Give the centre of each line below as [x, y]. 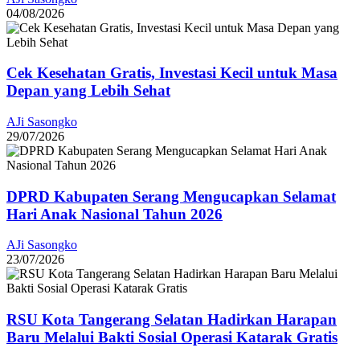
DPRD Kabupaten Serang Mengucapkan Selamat [171, 196]
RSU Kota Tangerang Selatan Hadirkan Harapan [172, 320]
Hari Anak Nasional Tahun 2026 [115, 214]
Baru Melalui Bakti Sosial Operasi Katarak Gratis [172, 337]
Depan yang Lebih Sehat [88, 91]
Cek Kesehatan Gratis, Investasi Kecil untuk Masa [172, 73]
